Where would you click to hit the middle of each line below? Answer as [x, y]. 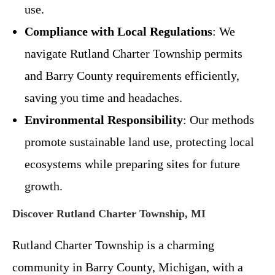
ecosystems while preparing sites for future [132, 164]
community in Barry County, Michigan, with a [128, 267]
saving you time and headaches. [103, 97]
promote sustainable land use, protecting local [139, 141]
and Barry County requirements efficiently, [132, 75]
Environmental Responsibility [104, 119]
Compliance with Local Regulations [118, 31]
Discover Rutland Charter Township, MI [109, 213]
